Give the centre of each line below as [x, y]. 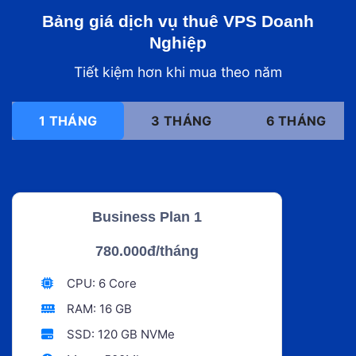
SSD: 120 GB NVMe [119, 334]
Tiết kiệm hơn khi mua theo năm [178, 72]
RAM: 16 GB [97, 308]
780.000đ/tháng [147, 251]
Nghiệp [178, 42]
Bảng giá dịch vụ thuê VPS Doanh [178, 21]
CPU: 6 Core [100, 283]
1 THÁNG [68, 120]
